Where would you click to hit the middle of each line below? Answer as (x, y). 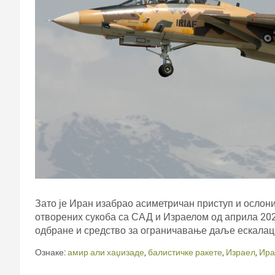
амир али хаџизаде (106, 253)
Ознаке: (50, 253)
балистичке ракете (185, 253)
